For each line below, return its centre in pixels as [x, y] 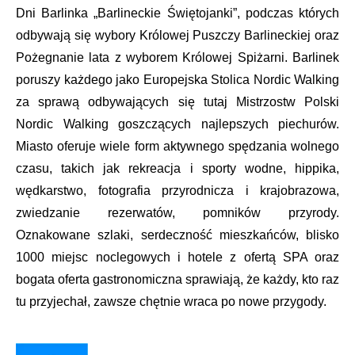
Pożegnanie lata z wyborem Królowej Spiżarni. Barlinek [177, 57]
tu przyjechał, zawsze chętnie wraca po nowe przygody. [171, 301]
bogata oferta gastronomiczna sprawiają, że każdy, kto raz [177, 279]
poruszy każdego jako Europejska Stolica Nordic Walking [177, 79]
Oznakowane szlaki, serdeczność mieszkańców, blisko [177, 235]
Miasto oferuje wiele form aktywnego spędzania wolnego [177, 146]
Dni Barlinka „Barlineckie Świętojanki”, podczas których [177, 13]
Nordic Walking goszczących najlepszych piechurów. [177, 124]
